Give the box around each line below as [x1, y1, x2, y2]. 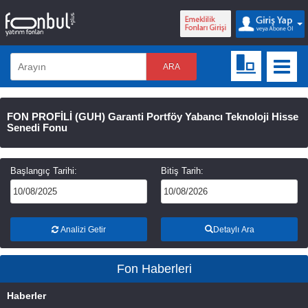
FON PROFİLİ [7, 111, 75, 122]
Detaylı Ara [212, 224, 254, 234]
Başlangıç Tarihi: [10, 166, 77, 176]
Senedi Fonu [7, 122, 67, 133]
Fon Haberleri [116, 262, 192, 276]
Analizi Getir [58, 224, 106, 234]
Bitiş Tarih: [161, 166, 203, 176]
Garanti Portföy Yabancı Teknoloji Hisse [108, 111, 298, 122]
